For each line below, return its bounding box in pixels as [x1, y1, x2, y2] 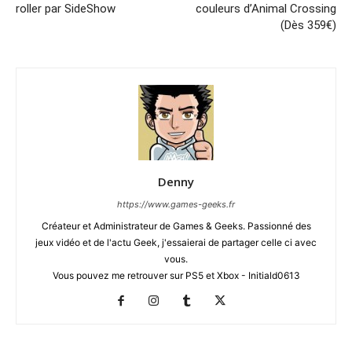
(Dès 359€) [280, 17, 336, 32]
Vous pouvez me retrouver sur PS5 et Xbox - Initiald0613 [52, 269, 300, 281]
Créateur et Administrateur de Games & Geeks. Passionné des [41, 219, 311, 232]
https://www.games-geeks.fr [117, 198, 235, 210]
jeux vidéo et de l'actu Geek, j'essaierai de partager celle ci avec [35, 236, 317, 248]
